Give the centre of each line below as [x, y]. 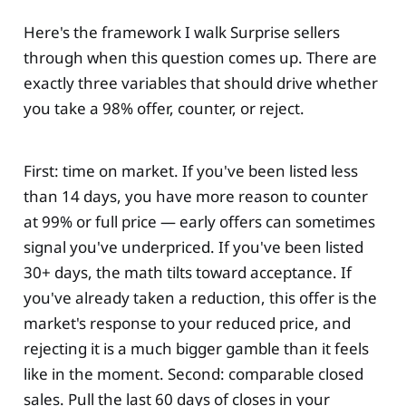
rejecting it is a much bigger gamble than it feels [196, 349]
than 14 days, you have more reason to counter [195, 197]
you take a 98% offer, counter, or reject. [164, 109]
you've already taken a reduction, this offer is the [200, 298]
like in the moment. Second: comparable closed [193, 374]
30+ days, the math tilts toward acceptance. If [187, 273]
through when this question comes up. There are [200, 58]
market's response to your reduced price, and [187, 324]
